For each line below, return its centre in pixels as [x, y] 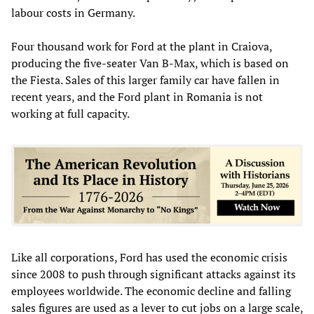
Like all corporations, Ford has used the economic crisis [149, 257]
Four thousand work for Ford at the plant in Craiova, [142, 46]
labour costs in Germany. [73, 12]
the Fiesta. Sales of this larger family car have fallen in [145, 80]
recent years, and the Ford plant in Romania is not [137, 96]
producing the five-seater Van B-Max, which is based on [150, 63]
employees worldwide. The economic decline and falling [151, 291]
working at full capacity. [70, 113]
